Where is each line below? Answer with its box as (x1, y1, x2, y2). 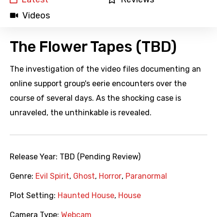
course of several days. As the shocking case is (10, 93, 181, 103)
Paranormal (125, 171, 167, 181)
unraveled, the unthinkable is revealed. (10, 108, 152, 118)
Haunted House (58, 191, 114, 201)
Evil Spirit (35, 171, 69, 181)
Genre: (10, 171, 35, 181)
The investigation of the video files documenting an (10, 64, 201, 74)
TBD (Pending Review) (60, 152, 140, 162)
